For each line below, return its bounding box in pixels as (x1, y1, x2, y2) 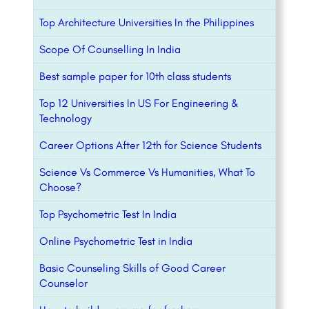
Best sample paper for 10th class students (39, 70, 231, 83)
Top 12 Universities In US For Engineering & (39, 97, 239, 110)
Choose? (39, 181, 81, 195)
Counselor (39, 277, 88, 290)
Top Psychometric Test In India (39, 208, 177, 221)
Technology (39, 112, 92, 126)
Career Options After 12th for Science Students (39, 139, 261, 152)
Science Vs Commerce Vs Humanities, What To (39, 166, 255, 179)
